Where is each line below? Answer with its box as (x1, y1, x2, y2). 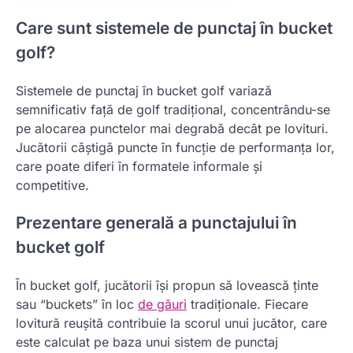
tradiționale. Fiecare (187, 296, 308, 313)
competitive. (16, 176, 89, 193)
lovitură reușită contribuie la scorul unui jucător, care (16, 315, 327, 332)
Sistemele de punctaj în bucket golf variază (16, 82, 272, 98)
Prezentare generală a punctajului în (16, 213, 297, 233)
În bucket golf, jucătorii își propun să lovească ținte (16, 277, 318, 294)
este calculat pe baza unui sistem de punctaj (16, 334, 278, 351)
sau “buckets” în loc (16, 296, 138, 313)
